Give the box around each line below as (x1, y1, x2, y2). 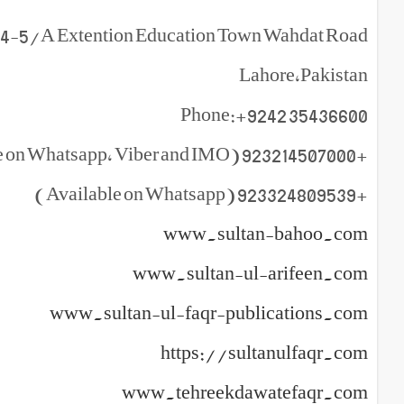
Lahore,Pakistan (239, 65, 368, 83)
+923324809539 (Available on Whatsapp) (356, 184, 368, 202)
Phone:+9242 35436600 (180, 105, 368, 123)
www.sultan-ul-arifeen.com (133, 263, 368, 281)
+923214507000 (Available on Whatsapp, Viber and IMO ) (356, 144, 368, 162)
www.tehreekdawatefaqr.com (122, 382, 368, 400)
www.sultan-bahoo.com (163, 224, 368, 242)
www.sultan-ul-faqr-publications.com (50, 303, 368, 321)
